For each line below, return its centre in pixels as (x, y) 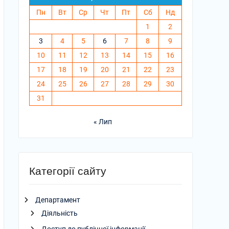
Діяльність (60, 213)
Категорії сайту (68, 171)
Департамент (58, 200)
